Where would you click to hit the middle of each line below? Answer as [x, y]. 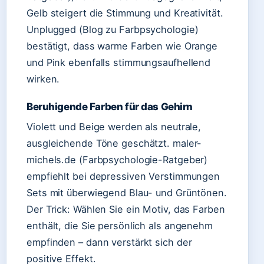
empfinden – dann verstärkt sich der [109, 242]
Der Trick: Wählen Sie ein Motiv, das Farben [126, 209]
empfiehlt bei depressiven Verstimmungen [123, 176]
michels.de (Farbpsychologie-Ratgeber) [117, 160]
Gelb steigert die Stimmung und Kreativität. [125, 13]
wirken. [43, 79]
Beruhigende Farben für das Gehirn [110, 107]
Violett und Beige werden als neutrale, [114, 127]
